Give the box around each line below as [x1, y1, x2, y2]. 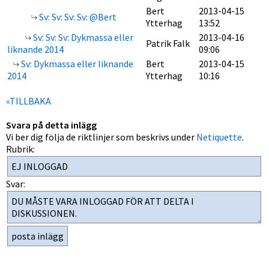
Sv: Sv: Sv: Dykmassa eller [31, 31, 133, 43]
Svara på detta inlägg [6, 119, 97, 131]
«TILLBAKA [6, 95, 51, 107]
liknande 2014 [7, 43, 64, 55]
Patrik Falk [146, 37, 190, 49]
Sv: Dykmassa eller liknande [19, 58, 133, 70]
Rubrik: [6, 143, 35, 155]
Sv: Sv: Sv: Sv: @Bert [37, 11, 116, 23]
